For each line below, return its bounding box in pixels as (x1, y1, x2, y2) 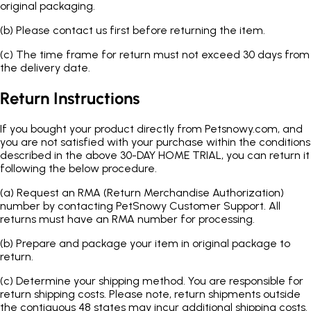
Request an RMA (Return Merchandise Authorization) (17, 186, 284, 200)
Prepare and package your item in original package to (16, 237, 290, 251)
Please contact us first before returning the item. (16, 24, 265, 37)
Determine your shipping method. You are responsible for (16, 274, 303, 288)
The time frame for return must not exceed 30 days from (16, 48, 310, 62)
